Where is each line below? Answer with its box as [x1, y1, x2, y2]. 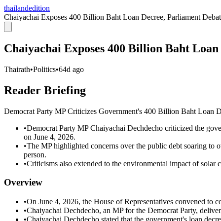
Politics [33, 65, 56, 74]
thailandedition [4, 4, 50, 12]
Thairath [4, 65, 30, 74]
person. [24, 150, 46, 159]
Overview [4, 177, 42, 188]
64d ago [59, 65, 84, 74]
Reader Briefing [4, 83, 86, 97]
